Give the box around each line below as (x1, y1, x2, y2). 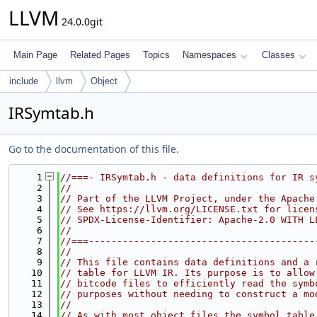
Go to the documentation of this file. (8, 142, 179, 156)
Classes (262, 50, 295, 60)
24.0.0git (59, 15, 103, 28)
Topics (143, 50, 170, 60)
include (9, 76, 38, 86)
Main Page (13, 50, 57, 60)
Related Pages (70, 50, 130, 60)
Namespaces (183, 50, 236, 60)
